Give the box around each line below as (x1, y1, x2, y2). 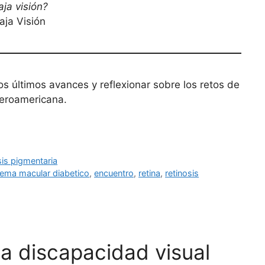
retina (138, 167, 161, 178)
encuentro (94, 167, 134, 178)
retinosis (165, 167, 199, 178)
